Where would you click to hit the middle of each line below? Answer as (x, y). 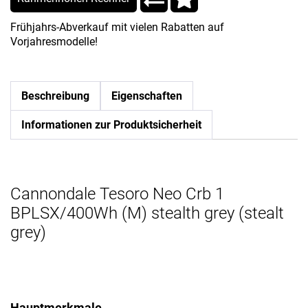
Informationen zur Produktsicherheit (111, 125)
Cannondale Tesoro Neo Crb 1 (117, 194)
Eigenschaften (147, 96)
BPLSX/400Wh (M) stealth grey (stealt (147, 213)
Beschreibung (55, 96)
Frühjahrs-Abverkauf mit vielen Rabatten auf (117, 27)
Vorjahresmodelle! (54, 42)
